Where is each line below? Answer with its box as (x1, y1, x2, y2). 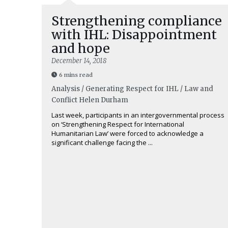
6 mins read (59, 71, 93, 78)
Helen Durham (79, 96, 128, 104)
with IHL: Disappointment (51, 26, 217, 43)
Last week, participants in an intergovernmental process (51, 110, 224, 120)
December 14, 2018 (51, 56, 106, 65)
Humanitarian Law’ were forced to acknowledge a (51, 129, 204, 138)
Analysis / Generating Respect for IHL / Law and (51, 84, 213, 93)
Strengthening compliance (51, 13, 222, 29)
